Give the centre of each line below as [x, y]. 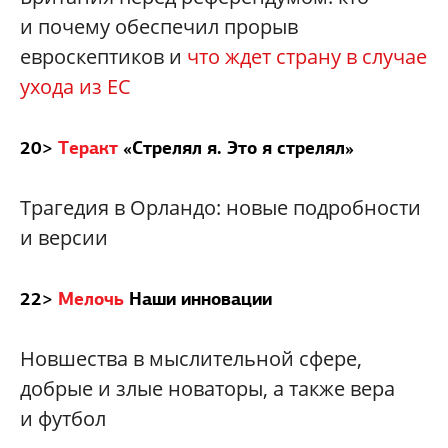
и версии [64, 238]
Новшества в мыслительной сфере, [191, 359]
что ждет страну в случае [307, 57]
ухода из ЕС [75, 87]
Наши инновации [200, 299]
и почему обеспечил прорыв [159, 27]
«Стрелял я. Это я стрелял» [238, 148]
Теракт [88, 148]
